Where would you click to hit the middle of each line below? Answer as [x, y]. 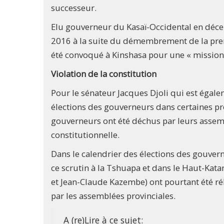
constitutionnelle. [85, 134]
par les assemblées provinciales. [113, 195]
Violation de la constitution [104, 73]
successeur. [74, 7]
